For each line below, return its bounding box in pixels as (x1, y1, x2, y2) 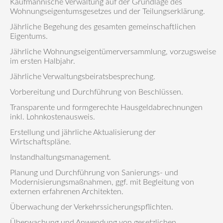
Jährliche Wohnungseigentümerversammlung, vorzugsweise (10, 48, 216, 56)
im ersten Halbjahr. (10, 57, 75, 66)
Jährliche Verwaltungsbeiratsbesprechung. (10, 73, 155, 81)
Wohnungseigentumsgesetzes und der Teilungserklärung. (10, 7, 205, 16)
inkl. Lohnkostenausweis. (10, 113, 95, 121)
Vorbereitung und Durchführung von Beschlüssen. (10, 88, 183, 97)
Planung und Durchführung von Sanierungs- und (10, 169, 178, 177)
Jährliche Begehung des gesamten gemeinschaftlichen (10, 23, 196, 31)
